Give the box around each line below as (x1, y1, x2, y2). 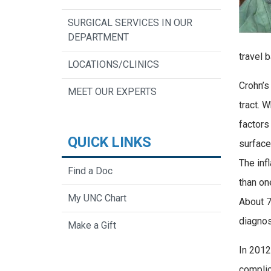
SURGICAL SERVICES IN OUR (68, 17, 192, 29)
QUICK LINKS (68, 134, 151, 151)
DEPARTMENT (68, 31, 129, 44)
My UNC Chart (68, 192, 126, 204)
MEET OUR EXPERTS (68, 86, 157, 98)
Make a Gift (68, 220, 116, 232)
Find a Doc (68, 165, 113, 177)
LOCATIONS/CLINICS (68, 59, 159, 71)
